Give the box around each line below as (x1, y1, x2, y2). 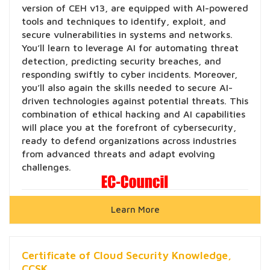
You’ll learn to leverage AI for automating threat (22, 42, 239, 54)
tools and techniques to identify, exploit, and (22, 16, 226, 27)
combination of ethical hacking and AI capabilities (22, 108, 245, 120)
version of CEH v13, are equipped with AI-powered (22, 2, 248, 14)
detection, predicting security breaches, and (22, 55, 221, 67)
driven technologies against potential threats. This (22, 95, 248, 107)
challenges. (22, 162, 71, 173)
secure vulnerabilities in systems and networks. (22, 29, 233, 40)
